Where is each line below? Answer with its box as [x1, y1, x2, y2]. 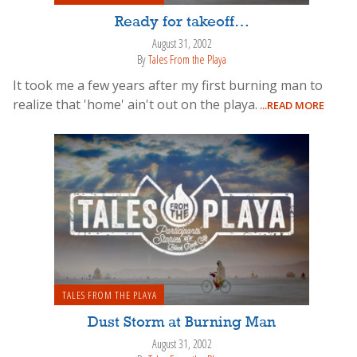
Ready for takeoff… [114, 14, 249, 30]
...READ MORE [257, 97, 324, 112]
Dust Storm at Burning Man [88, 314, 276, 331]
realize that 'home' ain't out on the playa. [13, 95, 257, 113]
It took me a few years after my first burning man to [13, 76, 323, 94]
